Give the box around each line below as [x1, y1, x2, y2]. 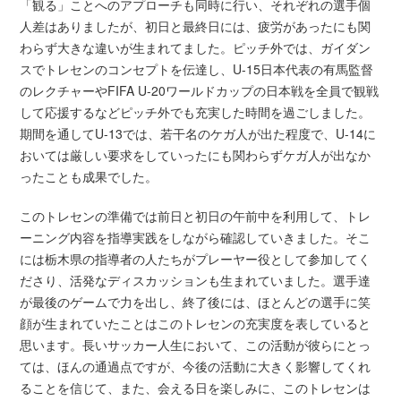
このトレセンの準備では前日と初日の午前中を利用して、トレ [20, 206, 371, 225]
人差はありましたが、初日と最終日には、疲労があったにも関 [20, 16, 371, 35]
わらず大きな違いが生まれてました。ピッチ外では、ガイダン [20, 38, 371, 56]
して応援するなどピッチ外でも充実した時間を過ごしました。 [20, 102, 371, 121]
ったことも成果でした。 [20, 166, 158, 185]
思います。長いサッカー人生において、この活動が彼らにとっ [20, 335, 371, 354]
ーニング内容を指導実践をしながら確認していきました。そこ [20, 227, 371, 246]
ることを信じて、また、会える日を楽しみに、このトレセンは [20, 378, 371, 397]
